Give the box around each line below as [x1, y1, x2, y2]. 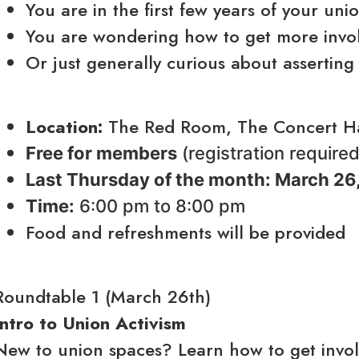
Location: [26, 114, 103, 139]
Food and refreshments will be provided [26, 220, 346, 245]
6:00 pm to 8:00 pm [75, 196, 246, 216]
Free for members [26, 143, 178, 163]
